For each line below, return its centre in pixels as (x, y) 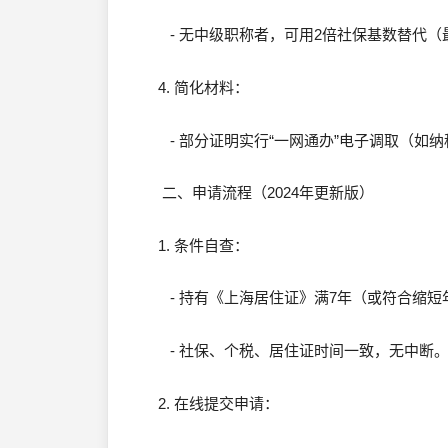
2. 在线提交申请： (218, 403)
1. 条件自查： (203, 245)
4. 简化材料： (203, 87)
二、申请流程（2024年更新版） (266, 193)
